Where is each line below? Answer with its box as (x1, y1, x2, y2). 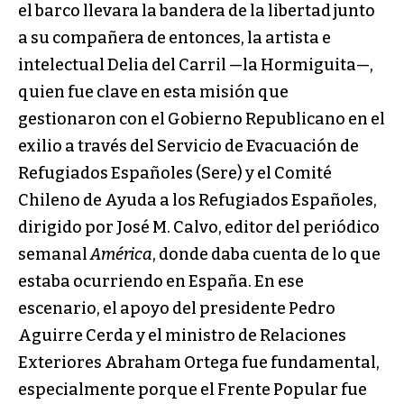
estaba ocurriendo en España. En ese (18, 271, 304, 292)
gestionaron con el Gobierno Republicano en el (18, 109, 385, 130)
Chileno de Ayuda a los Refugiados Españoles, (18, 190, 377, 211)
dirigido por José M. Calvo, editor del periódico (18, 217, 380, 238)
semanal (18, 244, 90, 265)
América (90, 244, 152, 265)
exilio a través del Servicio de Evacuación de (18, 136, 359, 157)
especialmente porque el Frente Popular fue (18, 380, 367, 400)
